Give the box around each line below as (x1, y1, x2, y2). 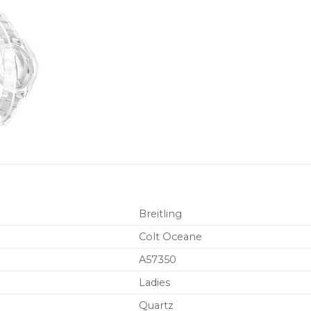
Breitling (139, 208, 183, 221)
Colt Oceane (139, 230, 203, 244)
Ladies (139, 276, 171, 289)
